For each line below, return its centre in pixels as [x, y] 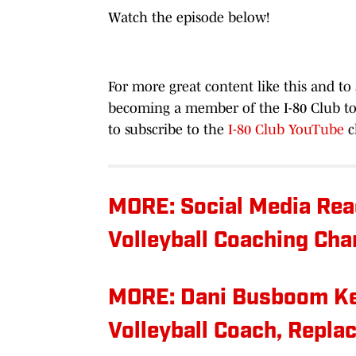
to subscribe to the [168, 129]
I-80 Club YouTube [286, 129]
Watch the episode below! [189, 17]
